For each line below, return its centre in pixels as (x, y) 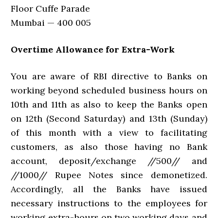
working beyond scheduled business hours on (109, 90)
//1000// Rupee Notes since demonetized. (109, 175)
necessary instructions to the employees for (109, 203)
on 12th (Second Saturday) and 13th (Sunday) (109, 118)
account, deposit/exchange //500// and (109, 161)
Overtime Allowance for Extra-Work (93, 49)
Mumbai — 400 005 (51, 23)
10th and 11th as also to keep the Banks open (109, 104)
